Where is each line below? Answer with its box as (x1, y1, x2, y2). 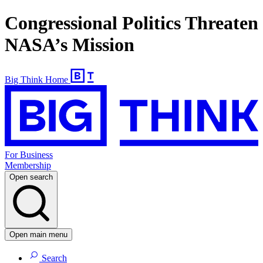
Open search (9, 173, 53, 182)
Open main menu (9, 230, 68, 240)
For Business (5, 150, 53, 160)
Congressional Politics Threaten (5, 12, 258, 34)
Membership (5, 160, 51, 171)
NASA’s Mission (5, 34, 134, 56)
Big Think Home (5, 74, 68, 85)
